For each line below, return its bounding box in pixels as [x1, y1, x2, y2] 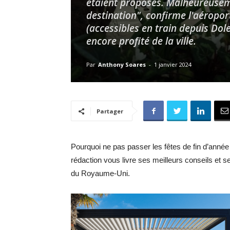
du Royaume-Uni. [71, 169, 130, 178]
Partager [97, 107, 123, 115]
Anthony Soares [98, 61, 146, 68]
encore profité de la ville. [86, 34, 196, 48]
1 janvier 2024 [154, 61, 191, 68]
